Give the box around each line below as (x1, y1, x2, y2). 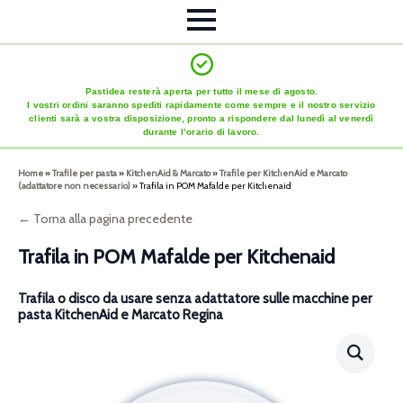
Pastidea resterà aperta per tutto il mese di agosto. (85, 86, 318, 97)
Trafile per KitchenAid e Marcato (219, 167, 347, 180)
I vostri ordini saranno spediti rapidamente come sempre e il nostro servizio (27, 100, 376, 111)
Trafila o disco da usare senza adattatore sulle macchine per (18, 291, 372, 308)
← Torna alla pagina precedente (18, 210, 193, 228)
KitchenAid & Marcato (126, 167, 210, 180)
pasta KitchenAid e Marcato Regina (18, 307, 223, 324)
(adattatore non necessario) (18, 180, 130, 193)
